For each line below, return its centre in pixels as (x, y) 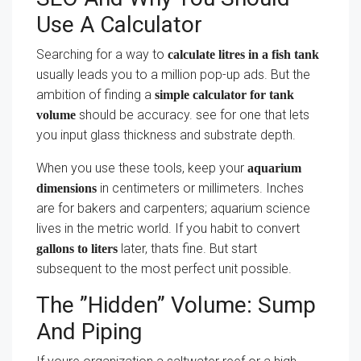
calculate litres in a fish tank (243, 54)
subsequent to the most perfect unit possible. (164, 269)
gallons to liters (77, 249)
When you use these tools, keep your (142, 168)
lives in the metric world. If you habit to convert (168, 228)
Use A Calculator (119, 25)
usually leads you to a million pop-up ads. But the (173, 75)
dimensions (66, 188)
